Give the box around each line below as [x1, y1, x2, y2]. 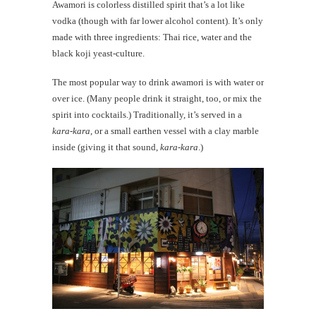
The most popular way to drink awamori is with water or [52, 77, 264, 88]
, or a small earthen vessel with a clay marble [90, 126, 259, 137]
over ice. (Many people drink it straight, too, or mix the [52, 93, 262, 104]
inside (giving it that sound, [52, 142, 160, 153]
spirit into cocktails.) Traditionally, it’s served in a [52, 109, 242, 121]
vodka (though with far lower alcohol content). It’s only [52, 16, 263, 27]
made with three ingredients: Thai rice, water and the [52, 32, 252, 43]
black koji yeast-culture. [52, 48, 145, 59]
